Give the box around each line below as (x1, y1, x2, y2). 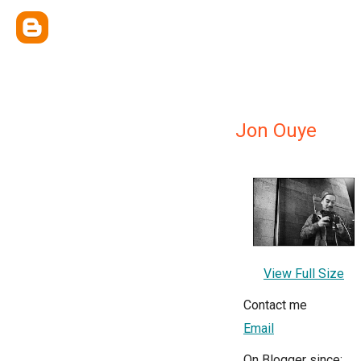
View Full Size (263, 266, 344, 282)
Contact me (243, 297, 307, 313)
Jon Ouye (235, 119, 317, 142)
